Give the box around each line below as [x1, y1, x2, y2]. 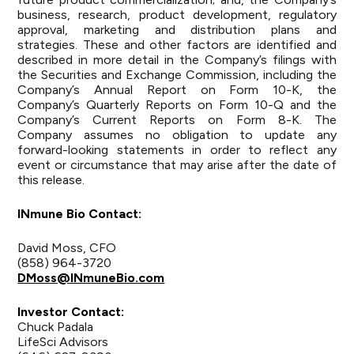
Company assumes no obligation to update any [17, 127, 337, 142]
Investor [17, 304, 69, 319]
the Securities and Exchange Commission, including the [17, 67, 337, 82]
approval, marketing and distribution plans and [17, 22, 337, 37]
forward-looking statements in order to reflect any [17, 142, 337, 157]
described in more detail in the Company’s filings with [17, 52, 337, 67]
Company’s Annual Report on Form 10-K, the [17, 82, 337, 97]
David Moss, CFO [17, 240, 117, 255]
